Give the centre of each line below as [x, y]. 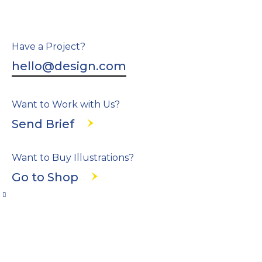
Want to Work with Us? [66, 104]
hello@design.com [69, 66]
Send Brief [43, 124]
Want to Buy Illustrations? [73, 157]
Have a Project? [49, 46]
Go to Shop [45, 177]
